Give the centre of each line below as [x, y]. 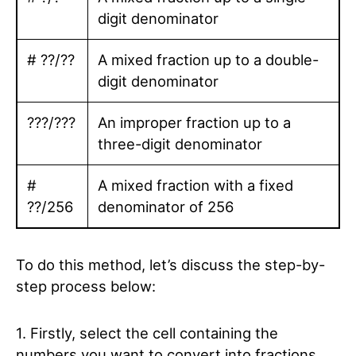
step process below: [86, 286]
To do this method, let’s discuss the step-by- [170, 265]
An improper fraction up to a [194, 122]
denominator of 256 [166, 207]
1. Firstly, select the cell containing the [147, 333]
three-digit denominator [180, 144]
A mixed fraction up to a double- [208, 60]
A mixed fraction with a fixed [195, 185]
